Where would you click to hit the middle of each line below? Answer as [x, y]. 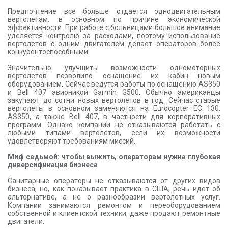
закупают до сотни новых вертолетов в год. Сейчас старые [114, 100]
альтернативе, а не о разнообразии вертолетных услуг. [114, 197]
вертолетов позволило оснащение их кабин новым [114, 76]
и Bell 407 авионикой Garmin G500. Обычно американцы [114, 92]
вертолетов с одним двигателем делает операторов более [114, 44]
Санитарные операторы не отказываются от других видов [114, 181]
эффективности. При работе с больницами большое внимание [114, 27]
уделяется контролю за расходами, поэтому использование [114, 36]
